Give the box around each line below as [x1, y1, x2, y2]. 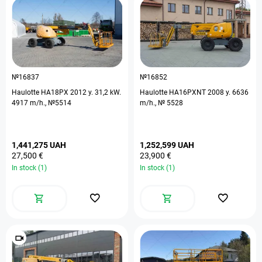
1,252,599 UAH [140, 140, 194, 150]
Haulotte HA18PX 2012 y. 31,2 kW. [12, 88, 121, 96]
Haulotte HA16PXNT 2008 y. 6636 [140, 88, 208, 96]
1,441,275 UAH [12, 140, 66, 150]
